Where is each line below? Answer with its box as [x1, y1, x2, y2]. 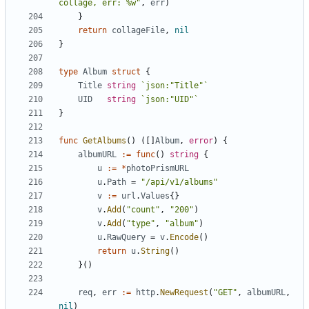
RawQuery [107, 232, 146, 243]
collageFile [112, 26, 165, 36]
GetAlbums [83, 136, 126, 146]
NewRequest [160, 288, 208, 298]
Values [141, 191, 170, 201]
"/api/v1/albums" [141, 177, 218, 188]
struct [112, 67, 141, 77]
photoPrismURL [126, 163, 189, 174]
